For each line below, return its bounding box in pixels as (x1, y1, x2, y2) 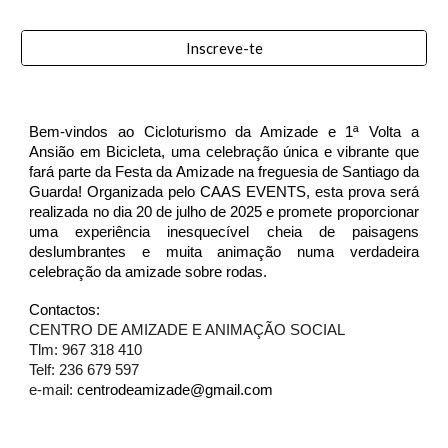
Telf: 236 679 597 (29, 362, 140, 378)
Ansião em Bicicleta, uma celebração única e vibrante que (29, 144, 419, 160)
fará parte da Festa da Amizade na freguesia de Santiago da (29, 164, 419, 180)
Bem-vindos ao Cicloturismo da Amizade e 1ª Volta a (29, 124, 419, 140)
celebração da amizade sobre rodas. (29, 264, 268, 280)
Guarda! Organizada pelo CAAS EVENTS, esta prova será (29, 184, 419, 200)
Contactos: (29, 302, 101, 318)
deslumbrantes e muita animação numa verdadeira (29, 244, 419, 260)
